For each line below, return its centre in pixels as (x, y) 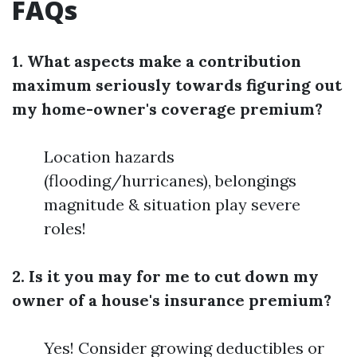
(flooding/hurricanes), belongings (170, 180)
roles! (65, 228)
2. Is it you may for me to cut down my (165, 276)
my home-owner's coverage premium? (167, 109)
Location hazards (109, 157)
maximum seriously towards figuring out (177, 85)
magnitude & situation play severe (172, 204)
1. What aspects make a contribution (157, 61)
